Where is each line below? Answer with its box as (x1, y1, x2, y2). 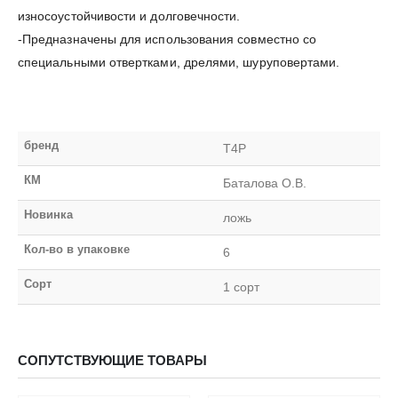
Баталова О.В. (222, 175, 307, 190)
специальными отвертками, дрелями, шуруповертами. (18, 54, 340, 69)
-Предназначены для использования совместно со (18, 31, 317, 46)
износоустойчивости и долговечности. (18, 8, 241, 23)
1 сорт (222, 279, 259, 294)
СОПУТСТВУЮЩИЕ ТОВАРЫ (18, 353, 207, 368)
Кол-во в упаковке (23, 242, 130, 256)
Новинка (23, 207, 73, 221)
